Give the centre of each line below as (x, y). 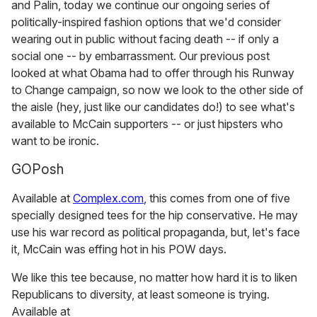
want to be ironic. (55, 141)
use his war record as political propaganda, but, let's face (156, 232)
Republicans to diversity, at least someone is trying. (140, 295)
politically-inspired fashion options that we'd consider (146, 22)
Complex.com (108, 198)
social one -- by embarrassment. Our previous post (140, 56)
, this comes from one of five (217, 198)
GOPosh (38, 169)
